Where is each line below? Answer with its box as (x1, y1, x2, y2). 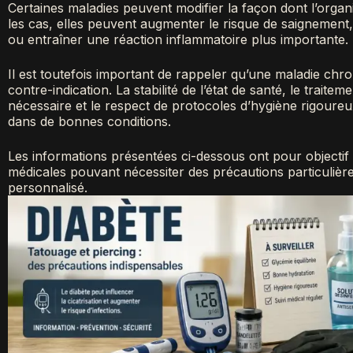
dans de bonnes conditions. (8, 113, 171, 129)
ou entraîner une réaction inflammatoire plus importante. (8, 31, 348, 47)
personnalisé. (8, 179, 87, 195)
